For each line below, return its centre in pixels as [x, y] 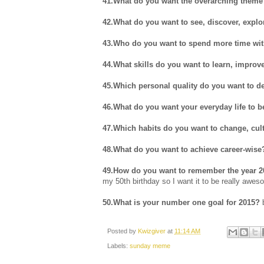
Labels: [118, 245]
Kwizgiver [153, 231]
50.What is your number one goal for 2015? [181, 203]
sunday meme [150, 245]
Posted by [123, 231]
